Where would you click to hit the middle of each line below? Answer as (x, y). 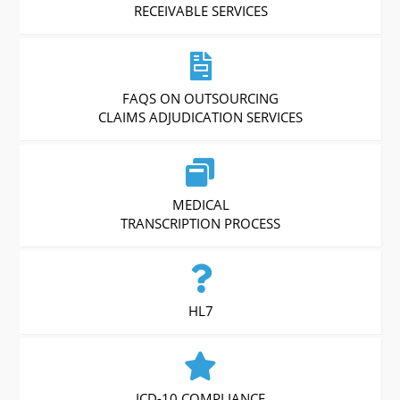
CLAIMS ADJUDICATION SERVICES (201, 117)
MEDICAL (200, 205)
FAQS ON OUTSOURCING (201, 99)
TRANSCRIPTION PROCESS (201, 224)
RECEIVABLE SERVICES (200, 11)
